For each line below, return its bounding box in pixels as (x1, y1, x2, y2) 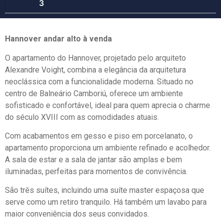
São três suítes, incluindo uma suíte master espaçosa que (5, 185, 204, 195)
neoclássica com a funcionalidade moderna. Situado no (5, 76, 193, 86)
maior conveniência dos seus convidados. (5, 209, 149, 219)
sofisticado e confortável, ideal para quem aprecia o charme (5, 100, 210, 110)
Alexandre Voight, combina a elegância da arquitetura (5, 65, 186, 74)
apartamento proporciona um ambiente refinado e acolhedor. (5, 143, 211, 152)
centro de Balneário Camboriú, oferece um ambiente (5, 88, 183, 98)
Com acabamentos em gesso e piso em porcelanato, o (5, 131, 193, 141)
